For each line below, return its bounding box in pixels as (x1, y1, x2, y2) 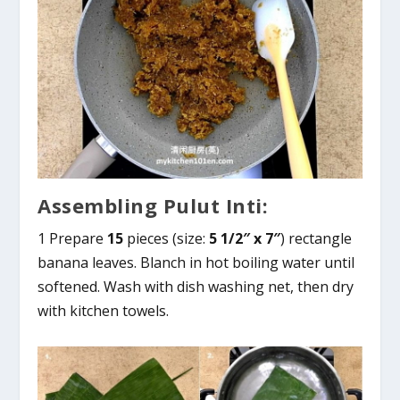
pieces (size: (123, 229, 210, 249)
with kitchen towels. (37, 301, 170, 321)
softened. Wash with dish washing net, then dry (37, 277, 354, 297)
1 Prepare (37, 229, 108, 249)
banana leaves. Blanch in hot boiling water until (37, 253, 355, 273)
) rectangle (280, 229, 353, 249)
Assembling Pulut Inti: (37, 192, 269, 220)
